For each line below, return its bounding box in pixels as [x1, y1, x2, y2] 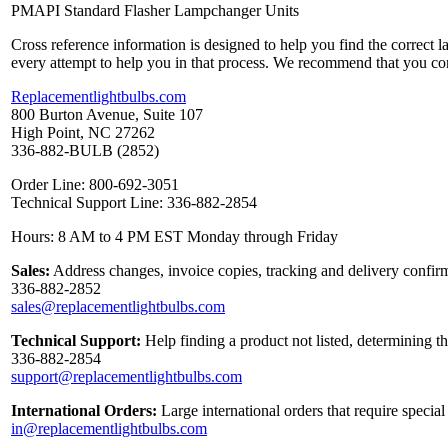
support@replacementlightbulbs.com [11, 367, 242, 385]
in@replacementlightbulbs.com [11, 419, 207, 437]
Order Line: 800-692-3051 [11, 175, 179, 193]
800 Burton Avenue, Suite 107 [11, 105, 203, 123]
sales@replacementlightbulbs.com [11, 297, 225, 315]
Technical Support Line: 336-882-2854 [11, 193, 257, 211]
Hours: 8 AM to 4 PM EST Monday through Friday [11, 227, 338, 245]
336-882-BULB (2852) [11, 141, 159, 159]
